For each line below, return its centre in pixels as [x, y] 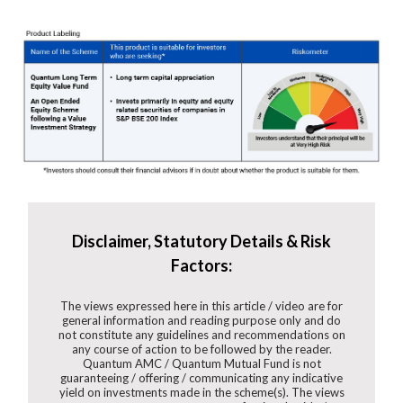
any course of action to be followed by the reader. [201, 349]
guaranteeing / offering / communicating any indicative [201, 378]
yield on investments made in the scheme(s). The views [201, 393]
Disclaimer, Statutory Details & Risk [201, 242]
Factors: [201, 266]
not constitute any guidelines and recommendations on [201, 335]
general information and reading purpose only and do [201, 321]
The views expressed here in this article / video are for [201, 306]
